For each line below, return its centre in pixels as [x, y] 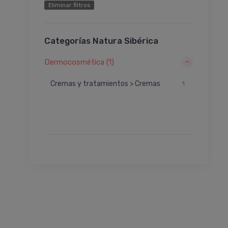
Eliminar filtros [69, 5]
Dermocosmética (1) [79, 62]
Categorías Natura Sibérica [101, 40]
